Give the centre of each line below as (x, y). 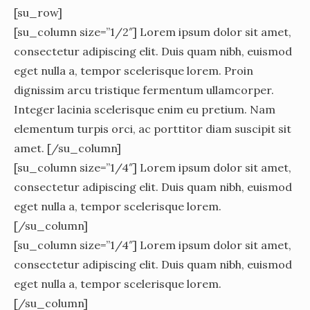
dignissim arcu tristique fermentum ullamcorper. (144, 90)
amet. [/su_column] (67, 148)
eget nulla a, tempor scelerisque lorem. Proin (134, 70)
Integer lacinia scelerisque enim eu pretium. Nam (145, 109)
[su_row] (38, 12)
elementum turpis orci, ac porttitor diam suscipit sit (153, 128)
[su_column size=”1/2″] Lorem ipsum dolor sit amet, (153, 31)
